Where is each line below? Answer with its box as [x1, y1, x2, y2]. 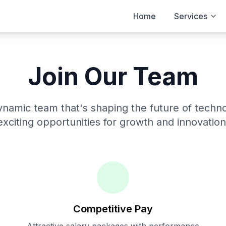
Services [174, 11, 207, 21]
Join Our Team [28, 62, 198, 91]
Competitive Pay [73, 203, 153, 215]
